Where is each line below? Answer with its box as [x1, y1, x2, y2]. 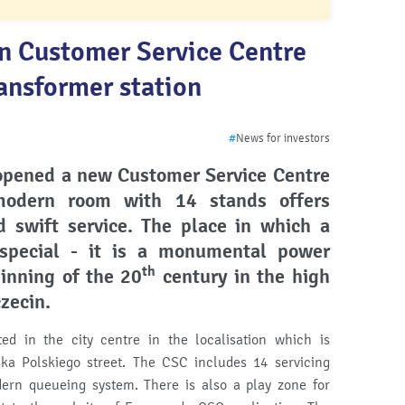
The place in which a [141, 214, 330, 238]
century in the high [155, 265, 330, 288]
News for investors [235, 131, 330, 146]
